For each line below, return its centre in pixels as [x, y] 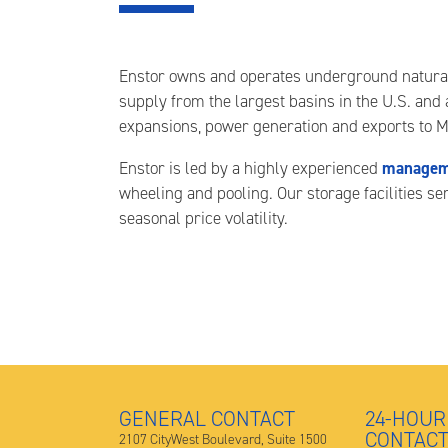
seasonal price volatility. [203, 218]
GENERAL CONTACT [207, 418]
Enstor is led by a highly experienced [250, 168]
